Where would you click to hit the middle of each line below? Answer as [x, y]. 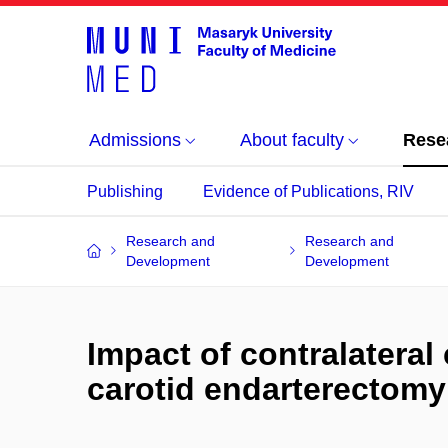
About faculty [292, 140]
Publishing [125, 191]
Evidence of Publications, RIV [308, 191]
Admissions [135, 140]
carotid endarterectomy [266, 389]
